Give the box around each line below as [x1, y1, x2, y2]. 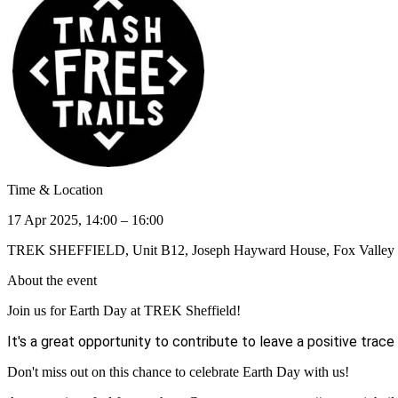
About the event [7, 272, 97, 288]
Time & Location [7, 181, 103, 197]
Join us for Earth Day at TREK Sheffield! [7, 302, 244, 318]
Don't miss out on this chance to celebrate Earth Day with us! [7, 363, 349, 379]
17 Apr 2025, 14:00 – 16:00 [7, 211, 163, 227]
